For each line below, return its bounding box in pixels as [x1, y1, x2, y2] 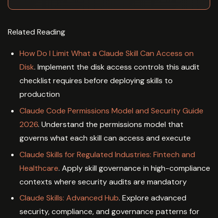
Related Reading [8, 27, 65, 37]
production [19, 89, 60, 100]
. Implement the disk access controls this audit [34, 62, 200, 73]
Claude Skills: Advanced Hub [19, 193, 119, 203]
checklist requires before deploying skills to [19, 75, 173, 86]
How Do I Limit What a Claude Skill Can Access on [19, 48, 194, 59]
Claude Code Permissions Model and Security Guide [19, 105, 203, 116]
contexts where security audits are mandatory [19, 176, 187, 187]
